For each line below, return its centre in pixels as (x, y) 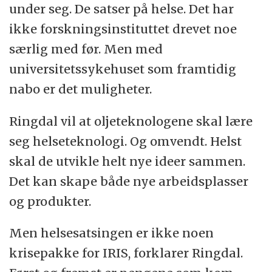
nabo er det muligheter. (81, 89)
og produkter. (50, 201)
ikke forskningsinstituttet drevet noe (123, 29)
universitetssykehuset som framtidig (123, 69)
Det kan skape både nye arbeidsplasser (129, 181)
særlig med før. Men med (86, 49)
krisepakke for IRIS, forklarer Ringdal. (126, 253)
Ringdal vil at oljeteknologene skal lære (131, 121)
